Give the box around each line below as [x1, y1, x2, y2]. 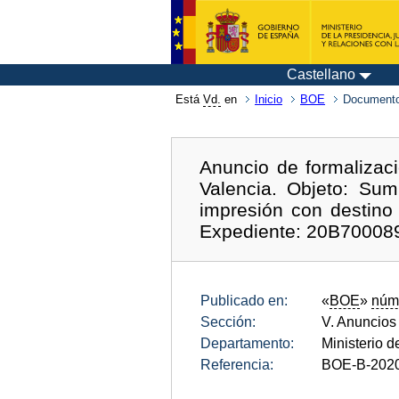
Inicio [255, 93, 282, 106]
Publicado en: [200, 292, 288, 308]
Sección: [200, 313, 256, 330]
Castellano [287, 67, 355, 82]
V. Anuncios [322, 313, 396, 330]
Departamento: [200, 335, 294, 351]
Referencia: [200, 356, 273, 372]
